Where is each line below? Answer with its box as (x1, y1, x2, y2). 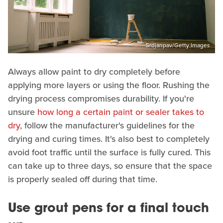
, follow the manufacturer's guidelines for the (20, 118, 195, 132)
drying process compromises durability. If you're (8, 92, 194, 105)
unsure (8, 105, 37, 118)
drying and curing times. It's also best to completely (8, 132, 210, 145)
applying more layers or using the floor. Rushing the (8, 78, 210, 92)
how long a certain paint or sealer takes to (37, 105, 204, 118)
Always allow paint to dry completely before (8, 65, 180, 78)
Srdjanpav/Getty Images (146, 40, 210, 50)
